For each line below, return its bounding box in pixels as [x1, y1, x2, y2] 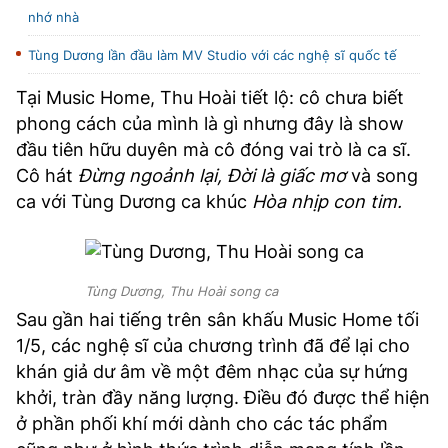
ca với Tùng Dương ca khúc [16, 191, 252, 212]
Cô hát [16, 165, 78, 186]
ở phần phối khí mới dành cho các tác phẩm [16, 413, 388, 434]
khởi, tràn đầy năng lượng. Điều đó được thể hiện [16, 387, 430, 408]
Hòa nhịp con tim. [252, 191, 407, 212]
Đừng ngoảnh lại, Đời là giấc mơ [78, 165, 351, 186]
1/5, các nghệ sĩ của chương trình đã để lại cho [16, 335, 410, 356]
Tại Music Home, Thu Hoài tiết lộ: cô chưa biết [16, 87, 404, 108]
